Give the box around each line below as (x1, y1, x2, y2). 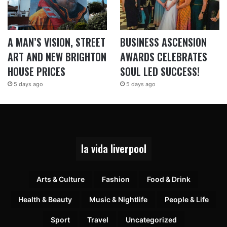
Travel (87, 215, 108, 224)
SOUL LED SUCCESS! (120, 64, 200, 80)
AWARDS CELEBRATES (120, 49, 207, 65)
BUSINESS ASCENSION (120, 34, 207, 50)
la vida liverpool (81, 141, 146, 157)
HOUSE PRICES (8, 64, 65, 80)
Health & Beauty (18, 195, 72, 204)
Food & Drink (147, 175, 191, 184)
